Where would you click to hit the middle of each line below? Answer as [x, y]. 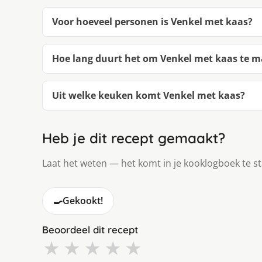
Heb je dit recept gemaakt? [134, 138]
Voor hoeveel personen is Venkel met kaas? [152, 21]
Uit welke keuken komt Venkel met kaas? [149, 95]
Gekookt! [83, 200]
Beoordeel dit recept [90, 229]
